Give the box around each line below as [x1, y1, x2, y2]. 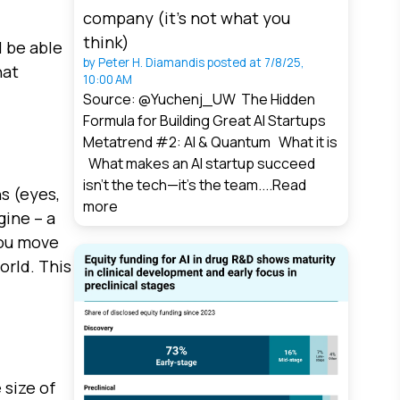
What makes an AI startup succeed [83, 154, 316, 174]
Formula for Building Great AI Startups [83, 111, 327, 131]
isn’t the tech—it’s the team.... [83, 175, 273, 196]
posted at [207, 54, 262, 71]
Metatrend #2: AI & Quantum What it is [83, 132, 338, 153]
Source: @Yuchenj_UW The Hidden [83, 89, 316, 110]
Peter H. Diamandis [98, 54, 205, 71]
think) [83, 31, 130, 54]
